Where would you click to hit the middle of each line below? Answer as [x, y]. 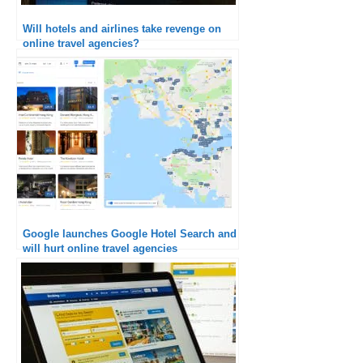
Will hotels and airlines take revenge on [122, 28]
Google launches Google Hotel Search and [130, 233]
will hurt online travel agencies [100, 248]
